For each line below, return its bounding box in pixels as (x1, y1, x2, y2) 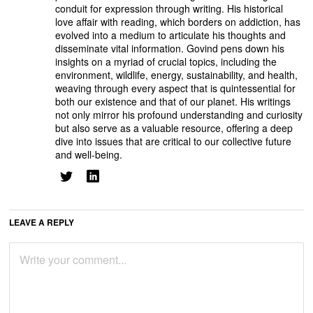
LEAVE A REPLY (9, 215, 75, 228)
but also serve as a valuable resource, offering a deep (55, 120, 293, 135)
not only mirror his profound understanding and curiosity (55, 107, 303, 122)
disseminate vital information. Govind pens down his (55, 41, 285, 55)
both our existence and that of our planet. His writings (55, 94, 291, 108)
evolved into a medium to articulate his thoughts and (55, 27, 286, 42)
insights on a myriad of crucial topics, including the (55, 54, 277, 68)
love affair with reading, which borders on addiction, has (55, 14, 301, 29)
